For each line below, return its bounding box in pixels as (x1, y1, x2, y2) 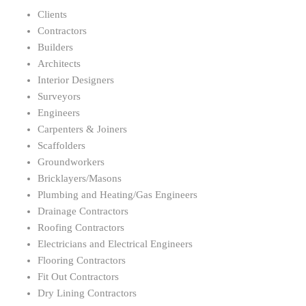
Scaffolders (38, 140, 85, 152)
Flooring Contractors (38, 255, 126, 266)
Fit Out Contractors (38, 271, 119, 283)
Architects (38, 58, 81, 70)
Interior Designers (38, 74, 114, 86)
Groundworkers (38, 156, 105, 168)
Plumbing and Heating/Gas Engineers (38, 189, 197, 201)
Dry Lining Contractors (38, 288, 137, 299)
